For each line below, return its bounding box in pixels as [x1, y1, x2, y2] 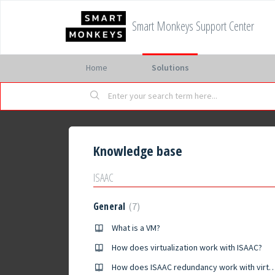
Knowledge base [93, 141, 182, 160]
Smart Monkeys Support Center [132, 18, 254, 34]
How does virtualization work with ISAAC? [112, 242, 262, 253]
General [93, 199, 128, 213]
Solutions [151, 62, 189, 73]
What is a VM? [112, 222, 160, 233]
